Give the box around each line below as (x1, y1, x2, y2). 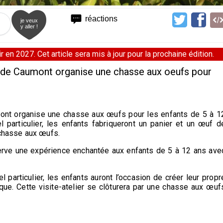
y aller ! (20, 23, 38, 30)
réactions (85, 14, 118, 23)
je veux (20, 17, 38, 24)
